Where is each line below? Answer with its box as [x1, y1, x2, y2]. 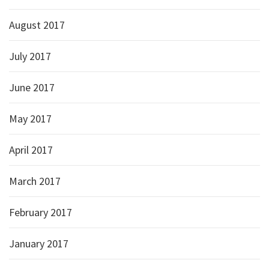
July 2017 [9, 49, 51, 64]
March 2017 [9, 174, 61, 189]
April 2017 [9, 143, 53, 157]
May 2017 [9, 112, 52, 126]
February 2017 [9, 205, 72, 220]
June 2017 [9, 80, 55, 95]
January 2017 [9, 237, 68, 251]
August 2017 [9, 18, 65, 32]
